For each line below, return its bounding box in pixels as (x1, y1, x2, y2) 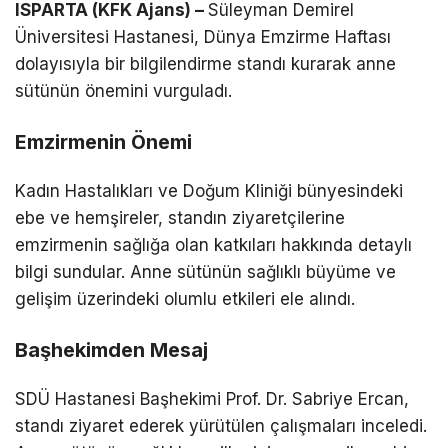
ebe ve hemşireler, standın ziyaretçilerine (15, 208, 345, 229)
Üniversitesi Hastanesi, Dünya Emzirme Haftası (15, 27, 391, 48)
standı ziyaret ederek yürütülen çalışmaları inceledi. (15, 416, 427, 437)
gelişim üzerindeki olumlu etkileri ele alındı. (15, 289, 355, 310)
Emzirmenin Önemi (15, 130, 192, 155)
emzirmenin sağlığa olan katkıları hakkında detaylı (15, 235, 412, 256)
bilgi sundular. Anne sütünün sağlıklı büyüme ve (15, 262, 396, 283)
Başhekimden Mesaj (15, 338, 208, 363)
